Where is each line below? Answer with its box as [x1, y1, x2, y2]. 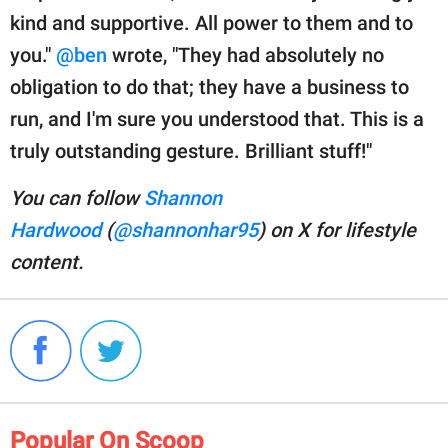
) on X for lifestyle [258, 217, 416, 242]
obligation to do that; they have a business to [10, 74, 409, 99]
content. [10, 249, 84, 274]
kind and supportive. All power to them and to [10, 10, 413, 35]
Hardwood [10, 217, 101, 242]
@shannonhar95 [113, 217, 258, 242]
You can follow [10, 185, 144, 210]
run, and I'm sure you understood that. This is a [10, 106, 424, 131]
